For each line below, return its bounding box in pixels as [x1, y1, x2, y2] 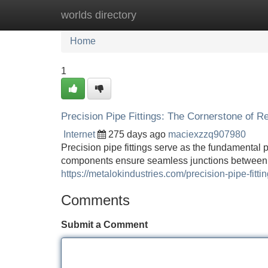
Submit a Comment [61, 220, 148, 230]
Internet [63, 129, 95, 139]
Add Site [215, 10, 251, 20]
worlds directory [61, 9, 136, 21]
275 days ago [108, 129, 166, 139]
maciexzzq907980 [168, 129, 246, 139]
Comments [61, 192, 130, 208]
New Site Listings [123, 10, 197, 20]
